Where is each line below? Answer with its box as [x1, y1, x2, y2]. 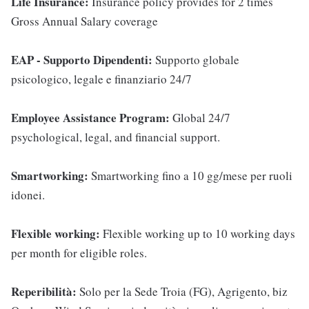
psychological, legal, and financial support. [11, 129, 220, 146]
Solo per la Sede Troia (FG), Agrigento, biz [79, 283, 288, 300]
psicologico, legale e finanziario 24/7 [11, 71, 192, 88]
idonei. [11, 187, 45, 203]
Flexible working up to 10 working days [103, 226, 295, 242]
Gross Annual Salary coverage [11, 13, 158, 30]
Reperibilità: [11, 283, 79, 301]
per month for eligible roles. [11, 245, 147, 261]
